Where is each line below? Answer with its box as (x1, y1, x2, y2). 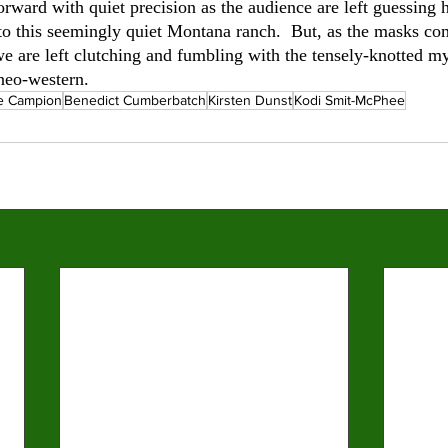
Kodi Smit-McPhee (294, 92, 405, 109)
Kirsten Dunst (208, 92, 292, 109)
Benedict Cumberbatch (64, 92, 206, 109)
